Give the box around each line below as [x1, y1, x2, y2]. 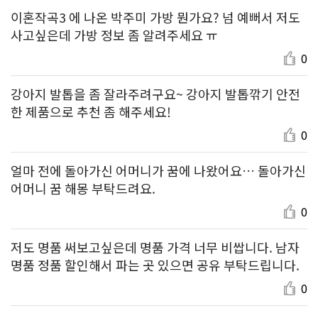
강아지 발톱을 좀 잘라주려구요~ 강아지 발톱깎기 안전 [11, 84, 300, 103]
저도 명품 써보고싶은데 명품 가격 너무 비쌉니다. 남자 [11, 237, 300, 256]
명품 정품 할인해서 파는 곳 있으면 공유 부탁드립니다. [11, 255, 300, 274]
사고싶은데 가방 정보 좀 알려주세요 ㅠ [11, 25, 218, 44]
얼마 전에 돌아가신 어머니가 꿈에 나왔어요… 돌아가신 [11, 160, 306, 180]
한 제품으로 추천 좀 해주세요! [11, 102, 171, 121]
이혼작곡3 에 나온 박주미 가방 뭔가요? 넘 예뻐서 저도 [11, 7, 300, 26]
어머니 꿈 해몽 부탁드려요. [11, 178, 155, 197]
